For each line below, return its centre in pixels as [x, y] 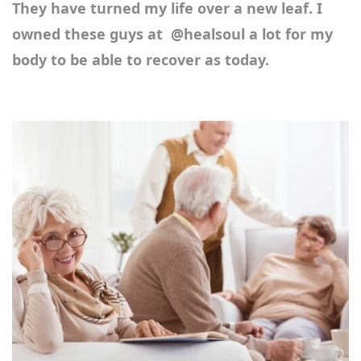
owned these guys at [91, 33]
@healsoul [208, 33]
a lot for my [289, 33]
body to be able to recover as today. [141, 59]
